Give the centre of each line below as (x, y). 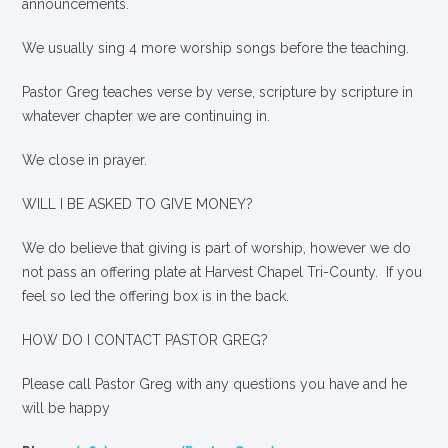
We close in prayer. (85, 159)
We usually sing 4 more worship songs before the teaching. (216, 47)
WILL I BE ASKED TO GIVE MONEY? (138, 203)
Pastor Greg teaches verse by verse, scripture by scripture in (218, 91)
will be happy (66, 407)
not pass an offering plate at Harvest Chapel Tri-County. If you (222, 271)
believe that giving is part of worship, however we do (241, 247)
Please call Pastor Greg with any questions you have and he (215, 383)
